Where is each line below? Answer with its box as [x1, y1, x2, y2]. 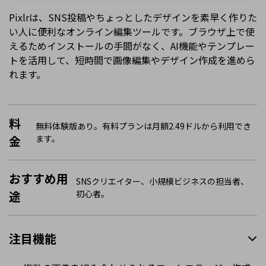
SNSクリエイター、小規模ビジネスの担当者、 [76, 175, 249, 187]
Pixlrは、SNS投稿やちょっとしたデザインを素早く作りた [9, 10, 257, 25]
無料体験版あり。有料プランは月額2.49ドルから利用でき [35, 119, 251, 132]
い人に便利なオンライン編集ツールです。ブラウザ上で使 [9, 24, 255, 39]
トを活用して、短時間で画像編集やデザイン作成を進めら [9, 53, 255, 68]
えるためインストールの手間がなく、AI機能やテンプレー [9, 39, 255, 53]
